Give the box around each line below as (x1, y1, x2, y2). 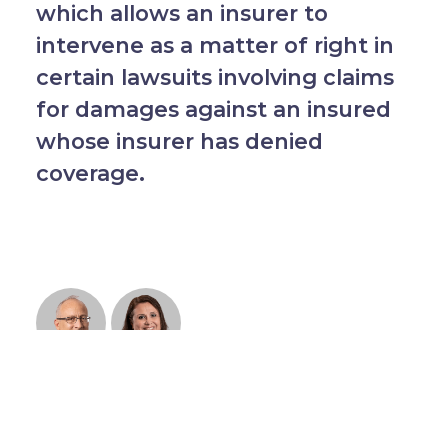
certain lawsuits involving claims (35, 64, 394, 91)
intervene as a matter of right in (35, 32, 394, 59)
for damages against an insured (35, 96, 391, 123)
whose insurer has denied (35, 128, 323, 155)
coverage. (35, 160, 145, 187)
